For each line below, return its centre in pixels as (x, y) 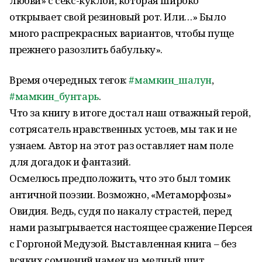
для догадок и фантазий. (70, 162)
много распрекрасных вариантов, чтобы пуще (122, 33)
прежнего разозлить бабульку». (86, 49)
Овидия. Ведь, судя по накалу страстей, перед (121, 211)
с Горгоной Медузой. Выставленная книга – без (123, 244)
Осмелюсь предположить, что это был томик (120, 178)
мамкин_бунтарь (57, 96)
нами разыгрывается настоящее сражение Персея (131, 227)
